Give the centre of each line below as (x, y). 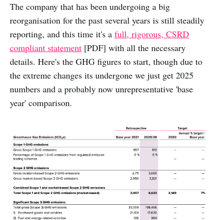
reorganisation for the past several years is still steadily (107, 20)
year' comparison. (41, 103)
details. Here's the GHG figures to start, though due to (106, 62)
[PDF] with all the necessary (134, 48)
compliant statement (46, 48)
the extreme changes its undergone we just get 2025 (102, 75)
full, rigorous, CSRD (152, 34)
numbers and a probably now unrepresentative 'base (101, 89)
